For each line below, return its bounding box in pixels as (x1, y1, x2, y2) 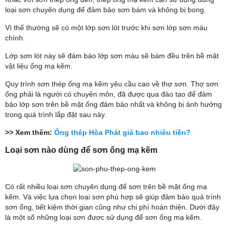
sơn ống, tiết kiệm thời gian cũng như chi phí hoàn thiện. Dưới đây (5, 202, 219, 211)
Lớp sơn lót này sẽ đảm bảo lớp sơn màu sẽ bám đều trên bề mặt (5, 51, 219, 60)
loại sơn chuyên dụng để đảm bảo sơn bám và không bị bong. (5, 5, 206, 14)
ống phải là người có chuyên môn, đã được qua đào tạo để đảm (5, 89, 212, 98)
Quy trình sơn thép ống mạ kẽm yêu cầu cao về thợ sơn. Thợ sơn (5, 79, 218, 88)
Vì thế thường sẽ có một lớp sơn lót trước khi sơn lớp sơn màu (5, 23, 208, 32)
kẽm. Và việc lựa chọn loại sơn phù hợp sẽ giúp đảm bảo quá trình (5, 192, 221, 201)
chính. (5, 33, 25, 42)
